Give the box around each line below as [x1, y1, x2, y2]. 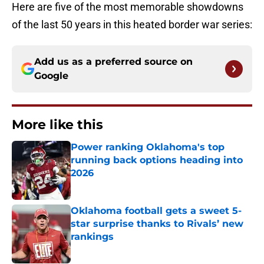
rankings [71, 231, 114, 243]
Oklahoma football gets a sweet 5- [71, 205, 242, 217]
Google [34, 70, 68, 82]
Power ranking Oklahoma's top [71, 141, 225, 153]
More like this [12, 117, 103, 133]
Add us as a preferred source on [34, 56, 193, 68]
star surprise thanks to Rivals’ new [71, 218, 243, 230]
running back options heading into [71, 154, 243, 166]
